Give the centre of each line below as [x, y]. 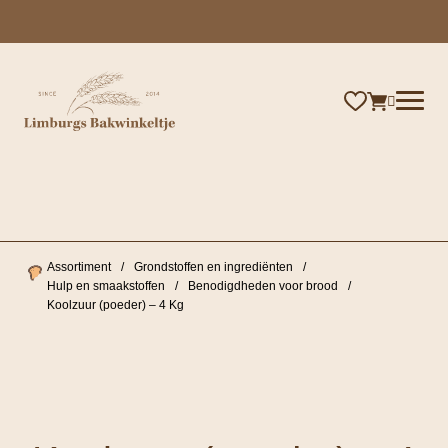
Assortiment [79, 267]
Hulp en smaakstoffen [106, 286]
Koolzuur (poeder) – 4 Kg [116, 305]
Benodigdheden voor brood [263, 286]
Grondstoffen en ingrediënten [214, 267]
